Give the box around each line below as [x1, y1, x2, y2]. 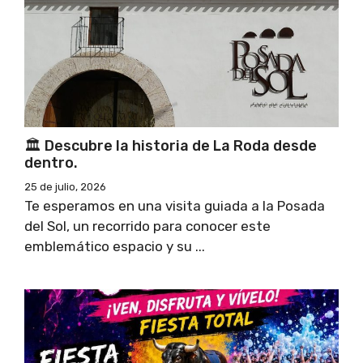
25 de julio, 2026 [24, 181, 106, 193]
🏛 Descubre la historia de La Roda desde [24, 137, 317, 155]
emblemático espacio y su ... [24, 238, 205, 254]
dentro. [24, 154, 78, 172]
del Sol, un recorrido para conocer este [24, 218, 271, 234]
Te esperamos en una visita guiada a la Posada [24, 198, 325, 214]
